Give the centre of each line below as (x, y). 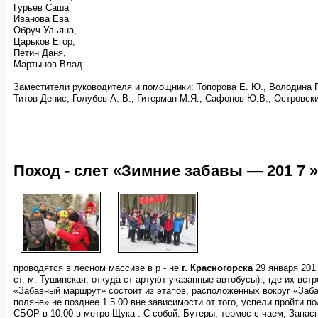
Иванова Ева (41, 19)
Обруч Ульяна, (45, 30)
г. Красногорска (217, 268)
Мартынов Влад (48, 64)
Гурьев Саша (41, 7)
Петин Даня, (40, 53)
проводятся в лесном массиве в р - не (98, 268)
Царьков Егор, (44, 42)
